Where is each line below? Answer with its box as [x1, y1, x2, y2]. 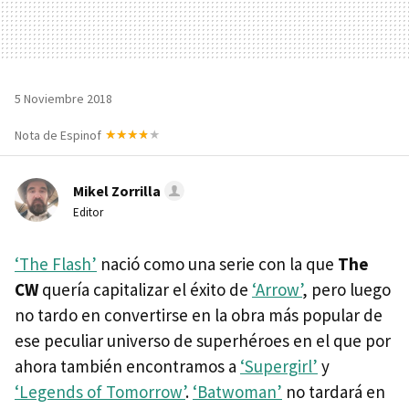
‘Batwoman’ [193, 380, 282, 403]
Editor [73, 204, 103, 220]
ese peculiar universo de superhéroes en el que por [15, 329, 391, 351]
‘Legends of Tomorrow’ [15, 380, 185, 403]
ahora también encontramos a [15, 354, 240, 377]
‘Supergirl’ [240, 354, 318, 377]
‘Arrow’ [252, 278, 302, 300]
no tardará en [282, 380, 385, 403]
